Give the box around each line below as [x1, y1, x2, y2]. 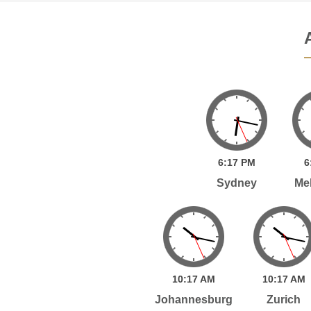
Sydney [216, 176, 257, 189]
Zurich [267, 293, 301, 305]
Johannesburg [154, 293, 233, 305]
